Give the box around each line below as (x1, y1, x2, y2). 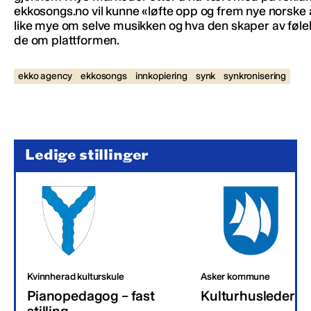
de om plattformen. (14, 32, 120, 48)
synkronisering (224, 69, 287, 82)
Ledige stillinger (25, 146, 149, 163)
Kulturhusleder (201, 287, 295, 304)
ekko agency (18, 69, 73, 82)
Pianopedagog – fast (27, 287, 155, 304)
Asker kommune (201, 270, 270, 283)
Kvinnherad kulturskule (27, 270, 124, 283)
